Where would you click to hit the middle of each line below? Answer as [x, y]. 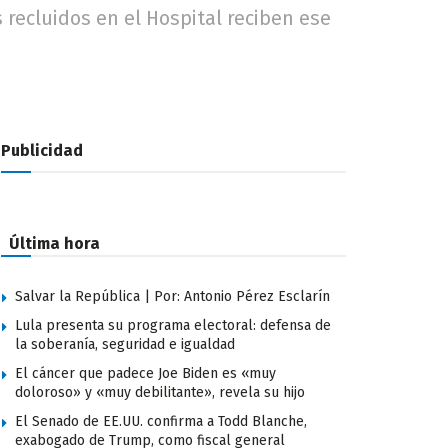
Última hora [54, 244]
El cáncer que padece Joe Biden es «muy [145, 374]
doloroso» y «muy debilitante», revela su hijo [160, 393]
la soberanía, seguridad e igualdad [125, 345]
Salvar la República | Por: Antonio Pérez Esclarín [172, 297]
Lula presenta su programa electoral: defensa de [173, 326]
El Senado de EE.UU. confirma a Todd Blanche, [161, 422]
